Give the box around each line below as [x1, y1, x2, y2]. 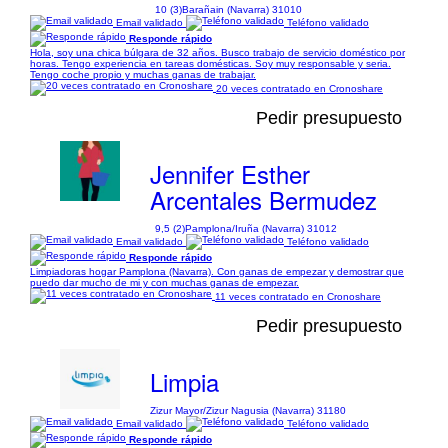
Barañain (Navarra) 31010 [181, 4, 302, 15]
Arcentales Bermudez [149, 182, 377, 217]
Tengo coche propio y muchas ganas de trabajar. [30, 69, 256, 80]
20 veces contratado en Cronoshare [216, 82, 383, 94]
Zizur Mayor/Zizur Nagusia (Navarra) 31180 [149, 405, 346, 416]
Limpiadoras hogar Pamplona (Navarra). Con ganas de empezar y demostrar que [30, 266, 404, 277]
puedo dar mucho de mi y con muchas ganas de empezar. [30, 277, 299, 288]
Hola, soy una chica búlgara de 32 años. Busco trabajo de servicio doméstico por [30, 47, 405, 58]
